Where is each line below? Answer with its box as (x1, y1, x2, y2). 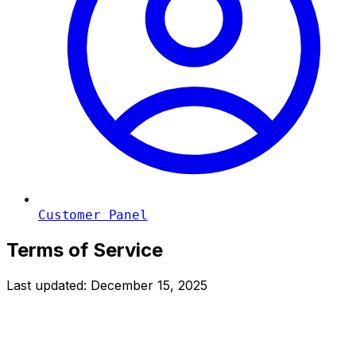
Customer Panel (38, 207, 148, 222)
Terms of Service (6, 238, 163, 261)
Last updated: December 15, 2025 (6, 277, 207, 293)
